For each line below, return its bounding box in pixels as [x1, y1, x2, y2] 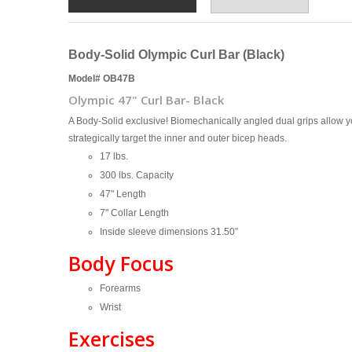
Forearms [100, 282, 141, 294]
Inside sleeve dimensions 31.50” [100, 225, 238, 237]
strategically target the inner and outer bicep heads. [68, 132, 287, 144]
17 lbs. [100, 150, 128, 162]
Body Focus [68, 249, 174, 277]
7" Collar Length [100, 207, 169, 218]
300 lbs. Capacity [100, 169, 174, 181]
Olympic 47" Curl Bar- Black [68, 91, 224, 108]
